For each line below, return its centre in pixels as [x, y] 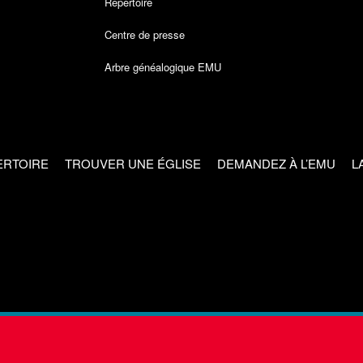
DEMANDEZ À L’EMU [277, 163]
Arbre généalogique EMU [163, 67]
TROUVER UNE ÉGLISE [133, 163]
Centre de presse [145, 34]
